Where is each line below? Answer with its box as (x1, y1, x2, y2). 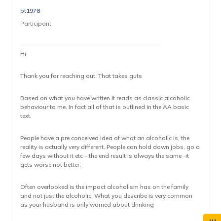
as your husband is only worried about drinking (20, 201, 154, 208)
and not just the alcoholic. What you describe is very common (20, 192, 193, 199)
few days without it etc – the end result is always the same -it (20, 152, 189, 159)
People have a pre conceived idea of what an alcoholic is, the (20, 134, 190, 142)
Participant (20, 20, 52, 27)
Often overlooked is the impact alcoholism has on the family (20, 183, 189, 190)
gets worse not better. (20, 161, 81, 168)
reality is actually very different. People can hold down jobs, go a (20, 143, 200, 150)
